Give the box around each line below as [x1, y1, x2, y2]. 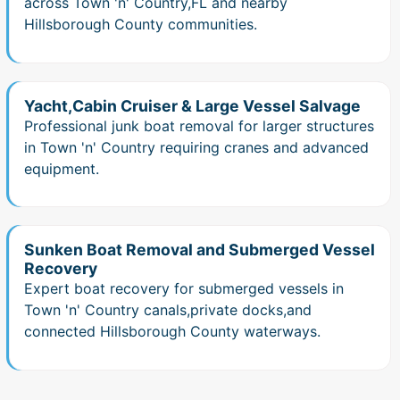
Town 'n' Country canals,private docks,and [24, 301, 312, 320]
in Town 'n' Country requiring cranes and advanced [24, 137, 369, 156]
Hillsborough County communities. [24, 15, 257, 34]
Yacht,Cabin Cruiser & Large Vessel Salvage [24, 96, 361, 115]
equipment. [24, 159, 99, 178]
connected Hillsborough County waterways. [24, 322, 321, 341]
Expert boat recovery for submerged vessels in [24, 279, 344, 298]
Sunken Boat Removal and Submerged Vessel [24, 240, 375, 260]
